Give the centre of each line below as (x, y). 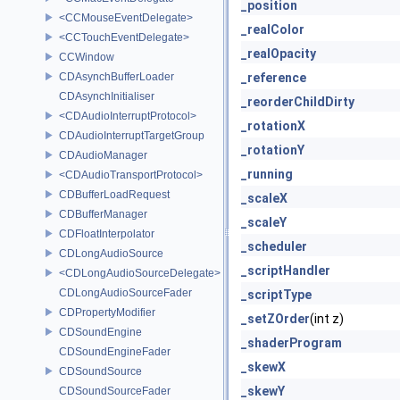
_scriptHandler (286, 271)
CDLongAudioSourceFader (125, 292)
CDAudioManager (103, 155)
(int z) (327, 319)
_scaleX (264, 198)
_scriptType (276, 295)
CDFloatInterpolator (107, 233)
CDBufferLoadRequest (114, 194)
